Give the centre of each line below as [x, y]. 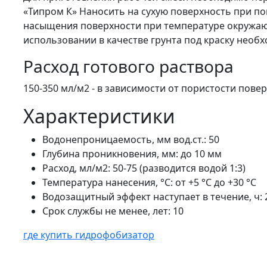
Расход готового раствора [128, 66]
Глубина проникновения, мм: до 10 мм [132, 154]
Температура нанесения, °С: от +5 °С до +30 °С [149, 182]
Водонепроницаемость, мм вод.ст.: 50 [131, 139]
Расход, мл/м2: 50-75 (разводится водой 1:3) [144, 168]
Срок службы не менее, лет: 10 [113, 211]
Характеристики [99, 116]
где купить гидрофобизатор [89, 235]
